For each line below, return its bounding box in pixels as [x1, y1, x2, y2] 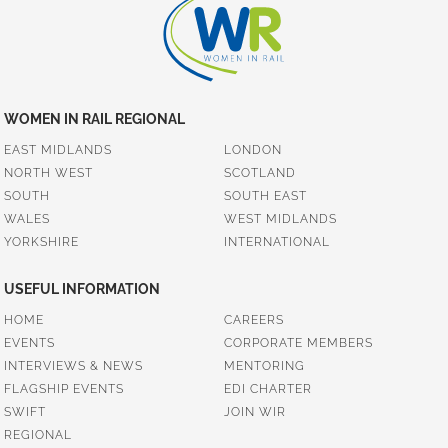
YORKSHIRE [4, 235, 80, 249]
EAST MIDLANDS [4, 143, 113, 157]
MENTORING [223, 359, 305, 373]
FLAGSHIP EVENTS [4, 382, 125, 396]
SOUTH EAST [223, 189, 307, 203]
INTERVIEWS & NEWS [4, 359, 144, 373]
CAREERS [223, 313, 284, 327]
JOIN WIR [223, 405, 286, 419]
